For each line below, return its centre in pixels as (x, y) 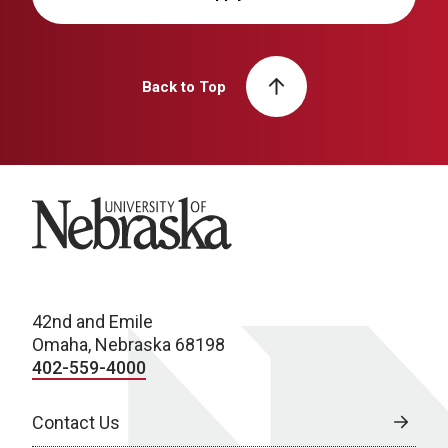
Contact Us (76, 422)
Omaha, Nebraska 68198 (128, 344)
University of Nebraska (121, 208)
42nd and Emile (92, 321)
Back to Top (183, 86)
